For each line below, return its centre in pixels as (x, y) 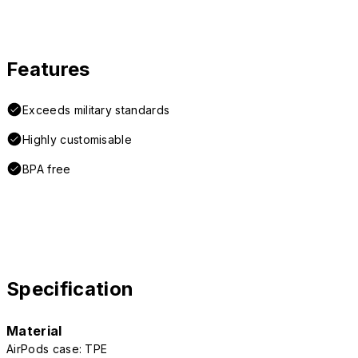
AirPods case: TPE (57, 349)
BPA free (47, 169)
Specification (70, 289)
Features (48, 70)
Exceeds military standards (96, 110)
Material (34, 331)
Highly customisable (78, 140)
